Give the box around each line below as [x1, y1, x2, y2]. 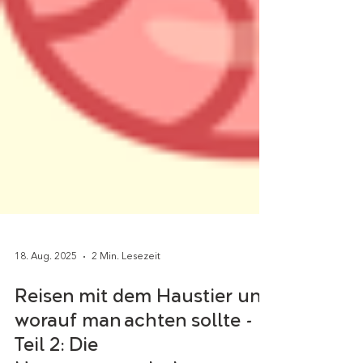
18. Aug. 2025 [15, 286, 77, 296]
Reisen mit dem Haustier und [15, 318, 272, 344]
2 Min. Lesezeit [92, 286, 160, 296]
